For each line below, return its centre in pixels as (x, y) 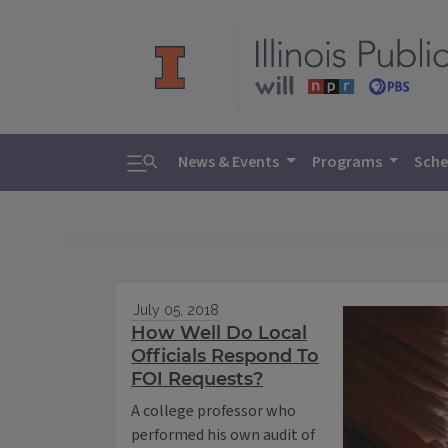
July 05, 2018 (175, 310)
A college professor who (213, 411)
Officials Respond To (225, 356)
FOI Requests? (197, 379)
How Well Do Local (219, 333)
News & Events (230, 162)
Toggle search (185, 156)
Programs (348, 162)
